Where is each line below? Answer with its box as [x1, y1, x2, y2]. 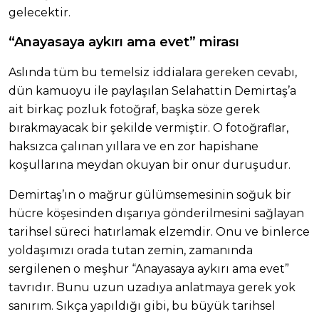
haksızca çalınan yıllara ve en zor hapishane [9, 140, 258, 154]
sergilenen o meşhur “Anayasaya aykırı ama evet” [9, 262, 289, 276]
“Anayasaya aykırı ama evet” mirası [9, 34, 239, 51]
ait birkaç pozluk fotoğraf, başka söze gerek [9, 103, 260, 117]
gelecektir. [9, 6, 70, 20]
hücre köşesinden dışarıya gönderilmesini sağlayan [9, 206, 304, 221]
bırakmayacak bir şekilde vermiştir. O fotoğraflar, [9, 121, 288, 135]
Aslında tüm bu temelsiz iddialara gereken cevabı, [9, 66, 297, 80]
